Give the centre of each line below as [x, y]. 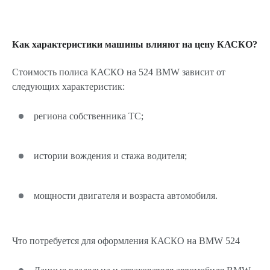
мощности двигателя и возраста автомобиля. [126, 196]
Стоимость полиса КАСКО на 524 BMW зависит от [119, 72]
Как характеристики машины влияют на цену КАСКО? [135, 44]
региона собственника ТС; [89, 116]
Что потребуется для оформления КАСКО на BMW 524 [126, 241]
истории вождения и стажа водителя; [110, 156]
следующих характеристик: [68, 86]
